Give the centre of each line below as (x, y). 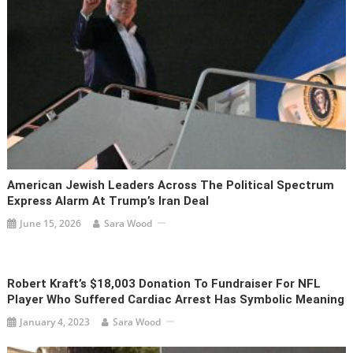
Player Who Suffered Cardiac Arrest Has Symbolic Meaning (176, 299)
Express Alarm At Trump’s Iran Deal (108, 201)
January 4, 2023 (55, 321)
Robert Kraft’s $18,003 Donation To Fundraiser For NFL (164, 283)
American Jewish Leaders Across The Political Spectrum (171, 185)
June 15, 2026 (51, 223)
